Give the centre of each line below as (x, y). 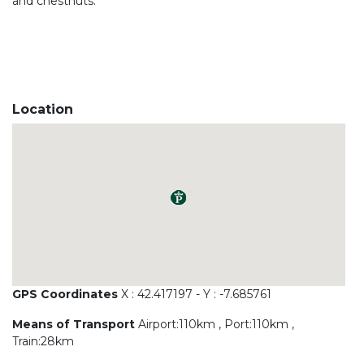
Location (43, 109)
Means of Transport (74, 324)
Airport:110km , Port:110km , (214, 324)
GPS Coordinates (67, 294)
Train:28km (43, 341)
